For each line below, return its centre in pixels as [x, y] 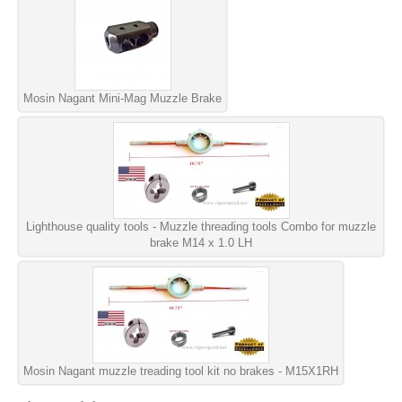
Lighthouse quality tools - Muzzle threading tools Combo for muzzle [201, 226]
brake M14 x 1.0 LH [201, 242]
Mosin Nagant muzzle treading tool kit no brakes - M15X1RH [181, 371]
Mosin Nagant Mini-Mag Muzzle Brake [122, 98]
